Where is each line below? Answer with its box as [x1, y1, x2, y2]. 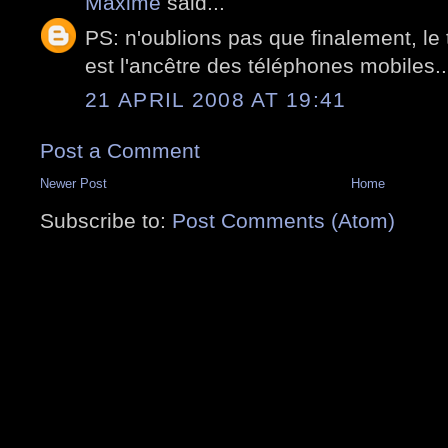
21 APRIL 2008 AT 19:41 [85, 88, 347, 112]
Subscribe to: [40, 209, 172, 233]
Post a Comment [40, 139, 200, 163]
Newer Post [40, 176, 107, 192]
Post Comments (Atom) [172, 209, 395, 233]
